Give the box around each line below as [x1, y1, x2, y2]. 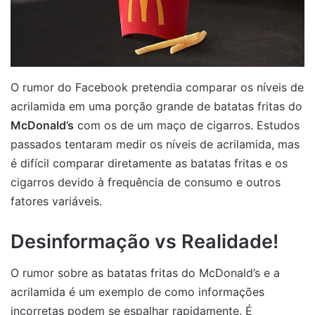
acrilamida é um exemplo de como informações [11, 285, 264, 300]
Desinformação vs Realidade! [11, 229, 278, 253]
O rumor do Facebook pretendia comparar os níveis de [11, 79, 304, 94]
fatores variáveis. [11, 193, 102, 208]
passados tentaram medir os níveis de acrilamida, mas [11, 136, 300, 151]
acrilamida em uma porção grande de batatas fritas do [11, 98, 302, 113]
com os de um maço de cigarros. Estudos [74, 117, 300, 132]
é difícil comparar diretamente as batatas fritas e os [11, 155, 288, 170]
